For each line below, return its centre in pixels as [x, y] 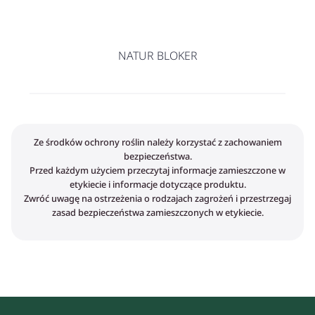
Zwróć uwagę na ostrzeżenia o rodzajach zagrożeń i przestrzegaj [157, 199]
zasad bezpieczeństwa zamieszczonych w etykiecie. [157, 213]
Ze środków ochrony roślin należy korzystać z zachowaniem [157, 142]
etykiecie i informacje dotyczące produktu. [157, 185]
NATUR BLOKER [157, 56]
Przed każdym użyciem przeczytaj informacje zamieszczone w [157, 171]
